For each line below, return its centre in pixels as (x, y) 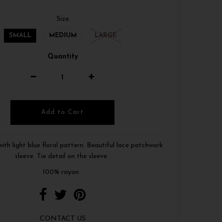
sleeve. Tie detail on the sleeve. (62, 156)
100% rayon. (62, 172)
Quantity (62, 56)
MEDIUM (63, 35)
